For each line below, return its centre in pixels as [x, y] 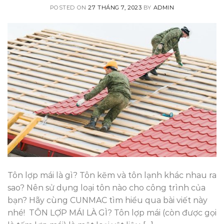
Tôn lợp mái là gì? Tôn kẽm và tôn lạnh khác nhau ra [112, 175]
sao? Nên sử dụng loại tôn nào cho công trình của [106, 187]
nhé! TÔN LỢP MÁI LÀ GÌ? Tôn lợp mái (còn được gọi [112, 212]
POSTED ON [69, 7]
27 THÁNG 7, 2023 [115, 7]
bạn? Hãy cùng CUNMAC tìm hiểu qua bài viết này [107, 200]
